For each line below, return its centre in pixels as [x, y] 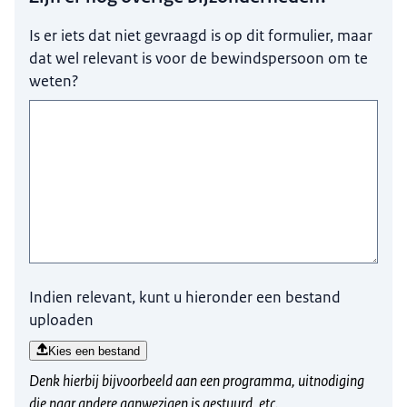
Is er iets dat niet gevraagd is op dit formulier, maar [201, 36]
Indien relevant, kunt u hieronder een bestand [185, 298]
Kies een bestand [94, 352]
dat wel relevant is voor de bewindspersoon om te [199, 59]
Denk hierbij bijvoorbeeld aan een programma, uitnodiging [197, 381]
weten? [55, 81]
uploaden [62, 320]
